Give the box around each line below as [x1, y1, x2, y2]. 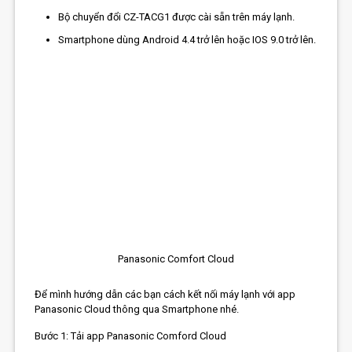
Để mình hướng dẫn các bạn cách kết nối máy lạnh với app [35, 288, 296, 301]
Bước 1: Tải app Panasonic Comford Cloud [35, 330, 227, 343]
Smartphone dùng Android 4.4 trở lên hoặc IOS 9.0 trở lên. [58, 33, 317, 46]
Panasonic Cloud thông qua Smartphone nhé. [35, 303, 240, 316]
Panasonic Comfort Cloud [118, 253, 234, 266]
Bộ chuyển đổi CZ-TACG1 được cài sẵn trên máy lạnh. [58, 10, 295, 23]
